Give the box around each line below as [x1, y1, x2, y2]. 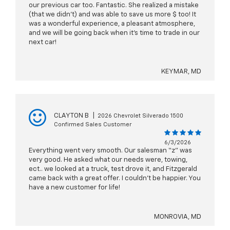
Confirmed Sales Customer [54, 122, 131, 128]
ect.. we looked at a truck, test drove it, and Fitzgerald [29, 166, 197, 173]
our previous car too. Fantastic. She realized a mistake [29, 2, 199, 9]
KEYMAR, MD [161, 68, 201, 75]
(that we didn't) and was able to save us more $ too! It [29, 11, 196, 18]
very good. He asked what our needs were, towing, [29, 157, 187, 164]
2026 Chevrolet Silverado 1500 [98, 113, 183, 119]
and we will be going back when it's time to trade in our [29, 30, 200, 37]
